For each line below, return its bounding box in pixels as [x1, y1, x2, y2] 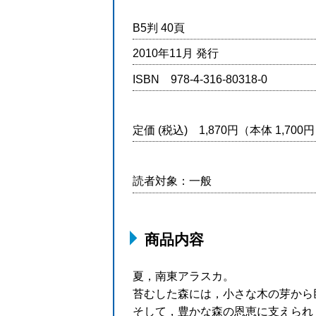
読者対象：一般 [133, 175, 212, 188]
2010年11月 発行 [133, 47, 219, 60]
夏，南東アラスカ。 [133, 269, 234, 282]
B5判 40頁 [133, 21, 185, 34]
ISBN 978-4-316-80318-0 [133, 73, 267, 85]
